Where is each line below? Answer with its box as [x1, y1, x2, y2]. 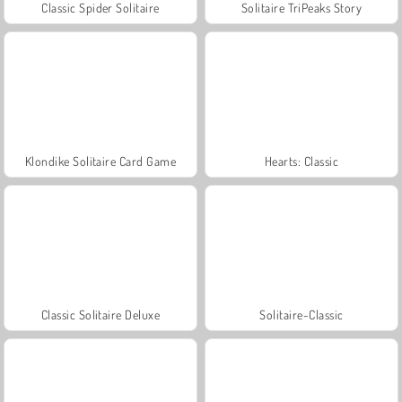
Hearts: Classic [264, 153, 339, 169]
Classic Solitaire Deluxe [40, 306, 161, 322]
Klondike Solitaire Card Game [24, 153, 177, 169]
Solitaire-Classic [259, 306, 344, 322]
